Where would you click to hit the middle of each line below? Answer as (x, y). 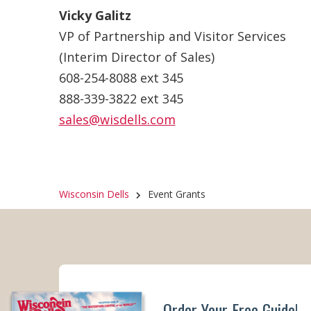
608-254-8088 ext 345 (121, 78)
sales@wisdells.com (117, 119)
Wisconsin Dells (94, 194)
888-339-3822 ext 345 (121, 99)
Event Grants (176, 194)
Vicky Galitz (95, 15)
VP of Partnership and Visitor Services (172, 36)
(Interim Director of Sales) (136, 57)
